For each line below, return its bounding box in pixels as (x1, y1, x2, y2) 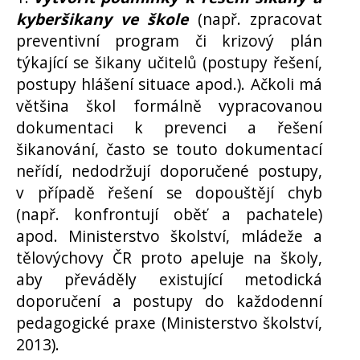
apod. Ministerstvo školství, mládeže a (16, 225, 322, 247)
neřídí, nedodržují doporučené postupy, (16, 160, 322, 182)
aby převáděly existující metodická (16, 268, 322, 291)
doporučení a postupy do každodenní (16, 290, 322, 313)
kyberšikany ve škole (16, 8, 189, 31)
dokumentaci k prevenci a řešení (16, 117, 322, 139)
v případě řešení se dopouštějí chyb (16, 182, 322, 204)
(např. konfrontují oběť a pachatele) (16, 203, 322, 226)
